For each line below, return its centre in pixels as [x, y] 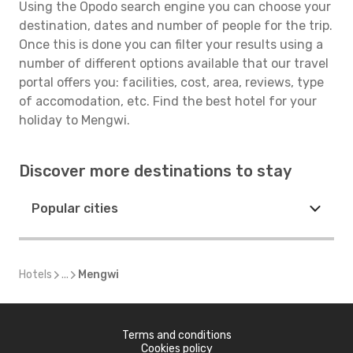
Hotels [35, 275]
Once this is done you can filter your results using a [171, 45]
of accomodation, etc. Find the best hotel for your [168, 101]
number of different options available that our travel [174, 63]
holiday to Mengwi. [74, 120]
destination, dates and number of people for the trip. [176, 26]
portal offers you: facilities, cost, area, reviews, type [171, 82]
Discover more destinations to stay [155, 171]
